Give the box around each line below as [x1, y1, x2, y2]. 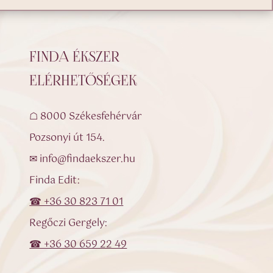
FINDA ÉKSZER [29, 51, 120, 65]
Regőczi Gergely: [29, 215, 108, 232]
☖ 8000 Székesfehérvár [29, 108, 143, 126]
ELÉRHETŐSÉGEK [29, 74, 138, 89]
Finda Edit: [29, 172, 80, 190]
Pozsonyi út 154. [29, 130, 105, 147]
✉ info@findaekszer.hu [29, 151, 136, 168]
